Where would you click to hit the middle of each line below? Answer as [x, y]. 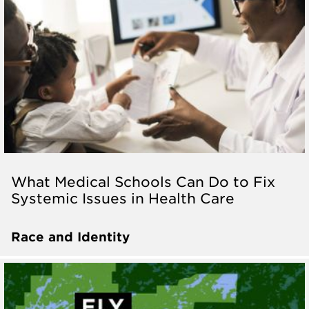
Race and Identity [70, 237]
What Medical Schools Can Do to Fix [143, 182]
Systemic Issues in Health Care [123, 198]
